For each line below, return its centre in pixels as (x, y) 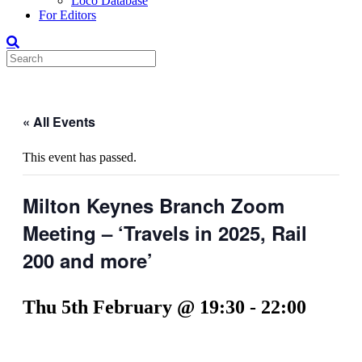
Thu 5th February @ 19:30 (134, 307)
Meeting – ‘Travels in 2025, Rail (165, 233)
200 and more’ (88, 260)
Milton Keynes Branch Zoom (154, 205)
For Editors (67, 15)
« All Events (59, 122)
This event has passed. (80, 157)
